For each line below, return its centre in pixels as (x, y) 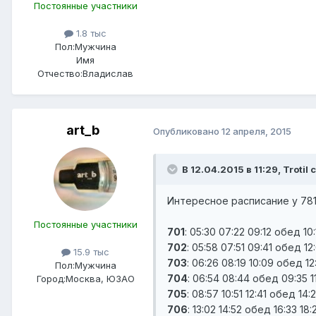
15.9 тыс (90, 252)
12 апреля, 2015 (256, 131)
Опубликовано (187, 131)
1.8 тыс (90, 34)
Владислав (108, 74)
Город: (51, 279)
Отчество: (60, 74)
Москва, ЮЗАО (100, 279)
